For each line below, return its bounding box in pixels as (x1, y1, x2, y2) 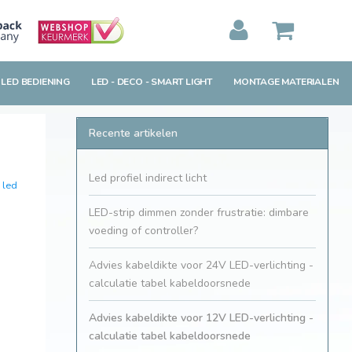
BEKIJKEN (102, 84, 152, 99)
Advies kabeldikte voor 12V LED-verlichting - (89, 310, 313, 326)
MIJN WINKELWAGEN (86, 66, 183, 79)
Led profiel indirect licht (89, 170, 207, 186)
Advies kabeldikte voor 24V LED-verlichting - (89, 258, 313, 273)
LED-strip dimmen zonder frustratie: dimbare (89, 205, 309, 221)
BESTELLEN (200, 84, 256, 99)
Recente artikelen (89, 126, 178, 141)
